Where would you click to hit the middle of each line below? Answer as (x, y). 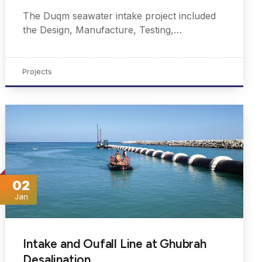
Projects (37, 72)
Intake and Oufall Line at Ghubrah (115, 244)
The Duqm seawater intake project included (120, 16)
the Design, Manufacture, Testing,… (103, 30)
